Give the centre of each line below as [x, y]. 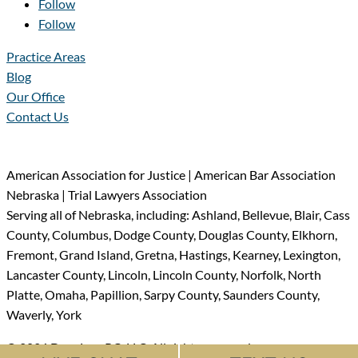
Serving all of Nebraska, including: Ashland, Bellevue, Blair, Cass [178, 214]
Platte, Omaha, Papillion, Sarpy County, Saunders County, [163, 294]
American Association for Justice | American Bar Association [171, 174]
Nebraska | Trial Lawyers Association [107, 194]
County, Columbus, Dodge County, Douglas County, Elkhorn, [172, 234]
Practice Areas [46, 56]
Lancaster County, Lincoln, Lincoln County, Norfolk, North [164, 274]
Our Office [36, 96]
